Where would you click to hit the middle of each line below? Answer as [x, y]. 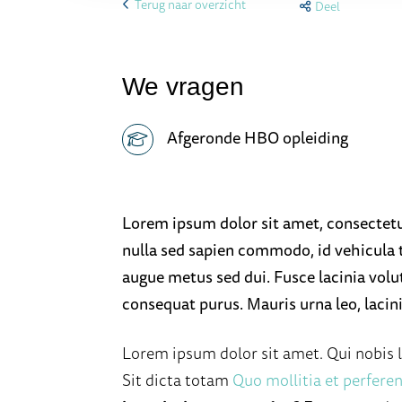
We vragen [183, 87]
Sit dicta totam [177, 380]
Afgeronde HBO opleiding [257, 137]
